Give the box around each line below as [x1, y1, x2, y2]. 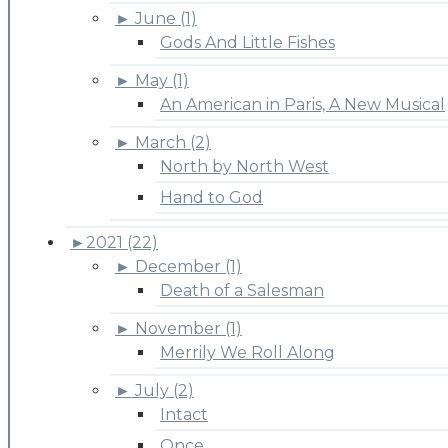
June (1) [135, 8, 197, 28]
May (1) [135, 70, 189, 90]
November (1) [135, 318, 242, 338]
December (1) [135, 256, 242, 276]
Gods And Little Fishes [160, 32, 335, 52]
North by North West [160, 156, 329, 176]
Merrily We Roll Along [160, 342, 335, 362]
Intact [160, 404, 208, 424]
